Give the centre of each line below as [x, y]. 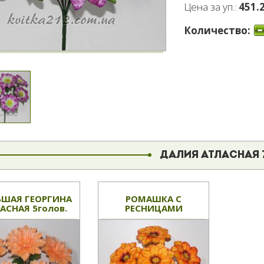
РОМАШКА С [154, 199]
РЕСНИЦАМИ [154, 208]
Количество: [219, 30]
